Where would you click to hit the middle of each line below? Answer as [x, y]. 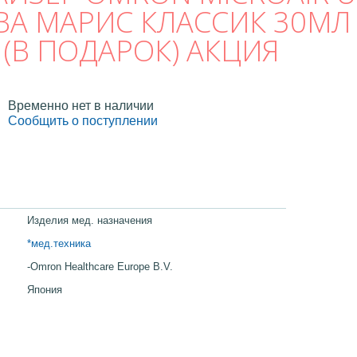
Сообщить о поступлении [83, 120]
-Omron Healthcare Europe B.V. [100, 266]
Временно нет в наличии [81, 106]
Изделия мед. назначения [90, 220]
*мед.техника [59, 243]
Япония [45, 289]
